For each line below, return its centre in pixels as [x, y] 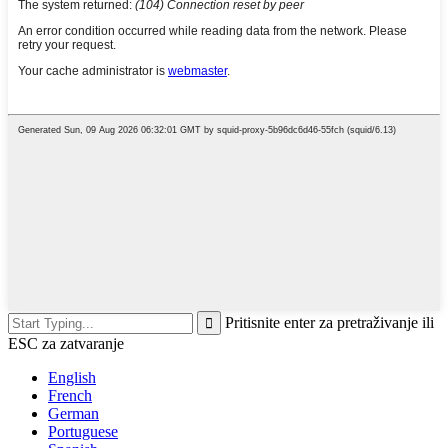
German [73, 413]
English [72, 377]
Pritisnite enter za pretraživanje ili [329, 322]
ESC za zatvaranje [66, 343]
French [70, 395]
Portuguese [83, 431]
